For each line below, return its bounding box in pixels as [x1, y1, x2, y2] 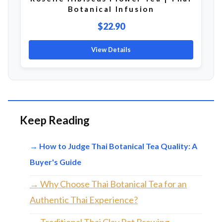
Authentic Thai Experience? [30, 194, 138, 206]
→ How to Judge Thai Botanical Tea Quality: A [30, 141, 197, 151]
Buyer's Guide [30, 157, 81, 167]
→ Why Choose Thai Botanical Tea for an [30, 178, 187, 190]
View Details [91, 46, 131, 54]
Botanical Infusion [67, 4, 155, 14]
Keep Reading [20, 113, 90, 127]
